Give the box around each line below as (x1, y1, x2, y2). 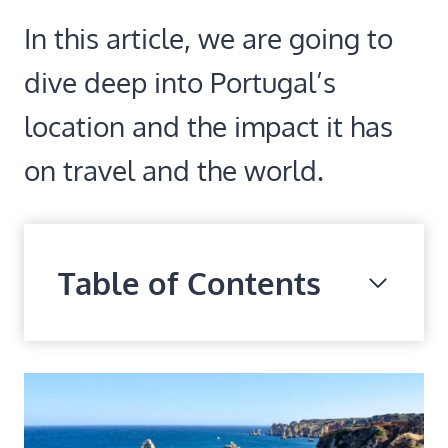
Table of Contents (58, 263, 321, 303)
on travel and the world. (24, 152, 324, 189)
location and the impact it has (24, 108, 393, 145)
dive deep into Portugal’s (24, 64, 336, 101)
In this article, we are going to (24, 20, 393, 57)
